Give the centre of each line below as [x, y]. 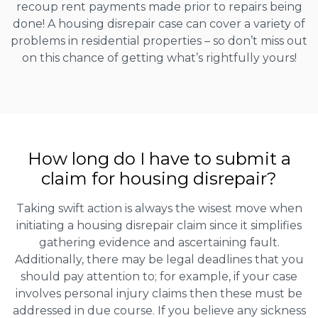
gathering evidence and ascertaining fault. [159, 242]
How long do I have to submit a [159, 158]
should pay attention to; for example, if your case [159, 276]
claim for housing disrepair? [159, 178]
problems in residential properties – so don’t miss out [159, 40]
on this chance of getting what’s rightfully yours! [159, 57]
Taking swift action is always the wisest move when [159, 208]
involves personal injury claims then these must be [159, 293]
